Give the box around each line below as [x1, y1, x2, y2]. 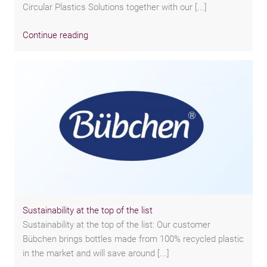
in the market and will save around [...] [23, 247, 170, 259]
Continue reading [23, 30, 89, 41]
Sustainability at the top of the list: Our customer [23, 219, 211, 230]
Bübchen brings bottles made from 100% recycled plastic [23, 233, 244, 244]
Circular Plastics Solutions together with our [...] [23, 2, 207, 13]
